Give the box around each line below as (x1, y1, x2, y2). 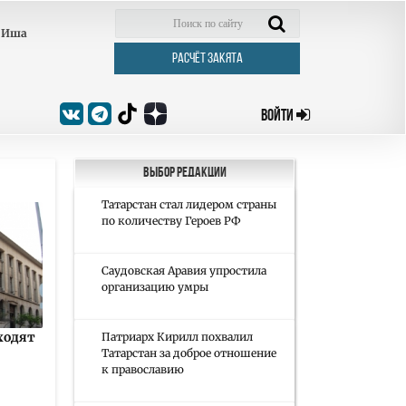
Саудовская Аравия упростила (101, 264, 266, 277)
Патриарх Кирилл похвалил (101, 330, 253, 343)
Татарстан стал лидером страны (101, 198, 276, 211)
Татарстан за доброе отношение (101, 346, 276, 360)
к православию (101, 362, 184, 376)
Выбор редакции (142, 166, 227, 180)
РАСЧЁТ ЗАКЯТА (171, 51, 243, 66)
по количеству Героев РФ (101, 214, 241, 227)
